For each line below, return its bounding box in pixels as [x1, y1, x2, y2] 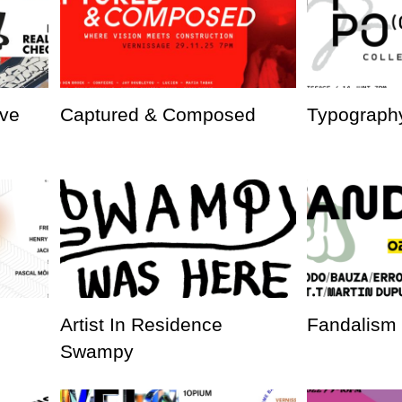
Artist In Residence [59, 313, 223, 335]
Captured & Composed [59, 103, 256, 125]
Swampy [59, 340, 134, 362]
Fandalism [307, 313, 398, 335]
